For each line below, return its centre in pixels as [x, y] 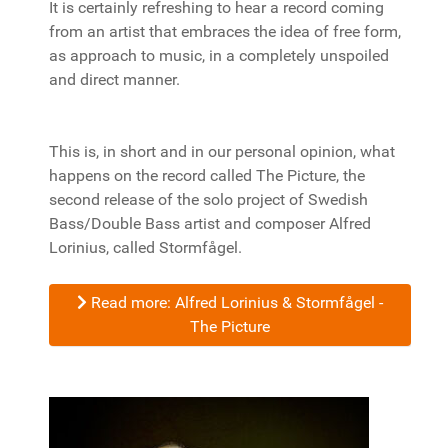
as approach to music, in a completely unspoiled [219, 55]
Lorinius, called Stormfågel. [147, 247]
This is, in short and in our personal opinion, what [222, 151]
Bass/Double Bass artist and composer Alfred [210, 223]
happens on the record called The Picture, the [207, 175]
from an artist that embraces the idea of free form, [225, 31]
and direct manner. [114, 79]
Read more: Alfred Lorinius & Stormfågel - [235, 302]
